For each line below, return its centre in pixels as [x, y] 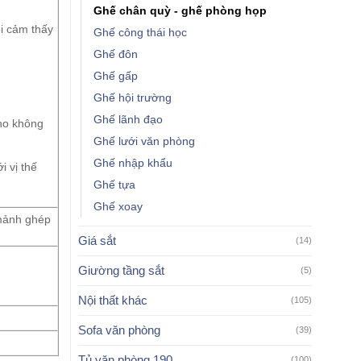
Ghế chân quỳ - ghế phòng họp [180, 10]
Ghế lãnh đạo [129, 119]
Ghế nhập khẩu [133, 163]
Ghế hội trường [133, 98]
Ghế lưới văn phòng [145, 141]
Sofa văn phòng [120, 330]
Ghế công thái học [141, 32]
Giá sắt [98, 240]
